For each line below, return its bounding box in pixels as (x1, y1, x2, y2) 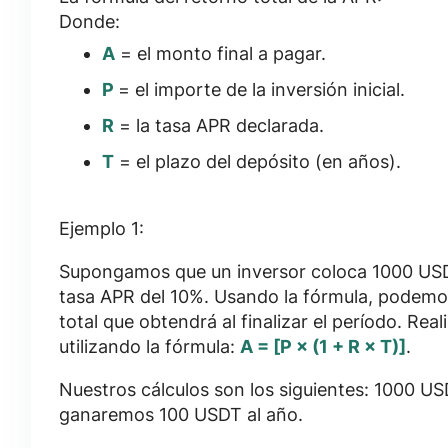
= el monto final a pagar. (114, 43, 326, 65)
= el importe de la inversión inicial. (117, 79, 405, 101)
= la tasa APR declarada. (113, 115, 324, 137)
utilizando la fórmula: (58, 336, 240, 358)
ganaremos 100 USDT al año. (58, 404, 303, 426)
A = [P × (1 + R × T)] (239, 336, 406, 358)
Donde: (58, 11, 120, 33)
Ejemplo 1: (58, 218, 144, 240)
